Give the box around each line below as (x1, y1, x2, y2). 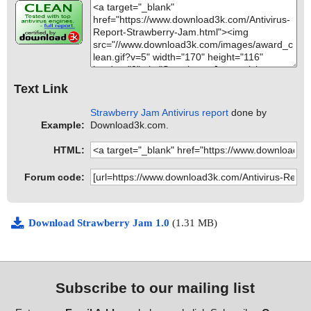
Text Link (14, 81, 68, 96)
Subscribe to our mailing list (56, 280, 255, 296)
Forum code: (24, 171, 85, 183)
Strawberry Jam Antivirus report (90, 107, 229, 119)
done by (228, 107, 267, 119)
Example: (41, 119, 85, 131)
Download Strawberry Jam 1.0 (28, 217, 172, 229)
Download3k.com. (90, 119, 169, 131)
